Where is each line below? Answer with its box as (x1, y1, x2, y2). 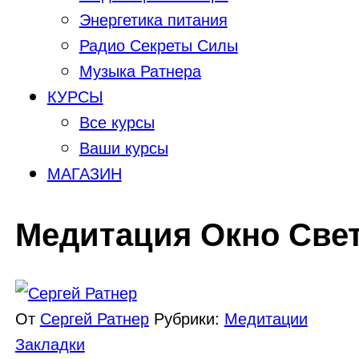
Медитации (224, 306, 308, 330)
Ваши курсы (79, 135, 168, 159)
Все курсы (79, 109, 155, 133)
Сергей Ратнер (39, 306, 149, 330)
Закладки (14, 332, 85, 356)
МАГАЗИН (46, 160, 122, 184)
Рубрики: (153, 306, 224, 330)
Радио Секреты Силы (79, 32, 238, 56)
